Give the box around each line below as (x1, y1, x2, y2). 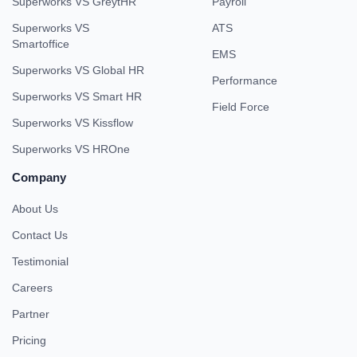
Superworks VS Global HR (12, 64, 144, 77)
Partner (12, 308, 49, 321)
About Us (12, 202, 58, 216)
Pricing (12, 334, 46, 347)
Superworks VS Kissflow (12, 116, 133, 130)
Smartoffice (12, 37, 69, 51)
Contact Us (12, 229, 68, 242)
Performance (212, 74, 277, 88)
